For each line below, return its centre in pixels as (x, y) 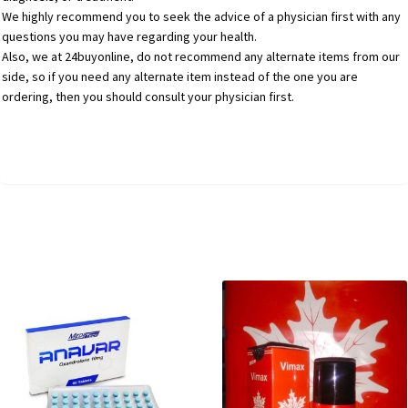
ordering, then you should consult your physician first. (148, 97)
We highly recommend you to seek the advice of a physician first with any (202, 17)
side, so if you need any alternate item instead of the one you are (180, 77)
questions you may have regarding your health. (130, 37)
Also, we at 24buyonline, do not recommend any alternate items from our (201, 57)
